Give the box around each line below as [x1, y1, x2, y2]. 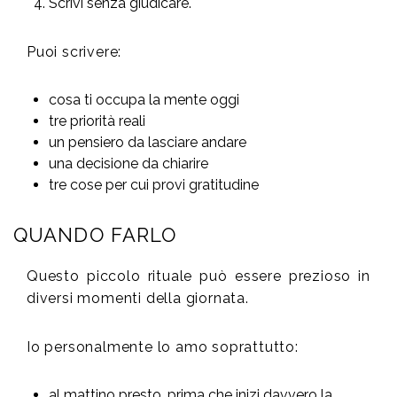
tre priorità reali [49, 113, 145, 130]
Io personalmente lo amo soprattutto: [27, 339, 299, 356]
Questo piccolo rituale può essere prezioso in [27, 268, 370, 285]
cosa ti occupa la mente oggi [49, 91, 239, 109]
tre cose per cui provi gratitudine [49, 176, 259, 194]
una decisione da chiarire [49, 155, 208, 173]
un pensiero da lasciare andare [49, 134, 246, 152]
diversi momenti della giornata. [27, 290, 249, 307]
